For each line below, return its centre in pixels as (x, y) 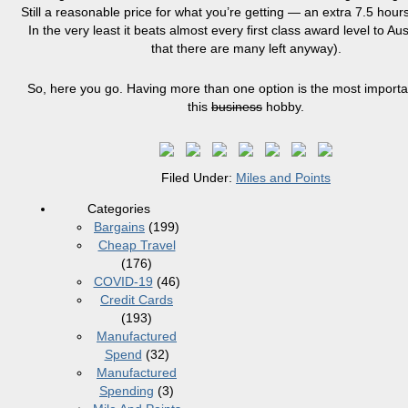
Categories (118, 209)
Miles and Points (283, 178)
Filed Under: (199, 178)
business (237, 107)
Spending (127, 391)
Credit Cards (137, 300)
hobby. (283, 107)
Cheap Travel (137, 245)
